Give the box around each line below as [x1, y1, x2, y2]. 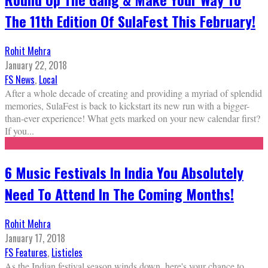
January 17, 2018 [5, 230, 65, 245]
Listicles [51, 245, 83, 260]
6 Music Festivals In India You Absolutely [5, 161, 243, 183]
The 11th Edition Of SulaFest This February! [5, 10, 255, 32]
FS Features [5, 245, 47, 260]
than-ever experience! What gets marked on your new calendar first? [5, 112, 260, 124]
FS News [5, 72, 35, 87]
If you [5, 124, 27, 137]
